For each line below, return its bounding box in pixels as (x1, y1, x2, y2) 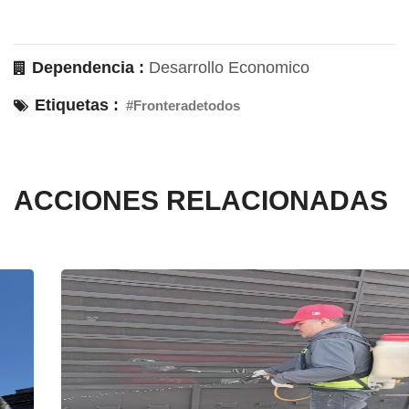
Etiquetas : (30, 97, 119, 114)
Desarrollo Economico (149, 59, 309, 76)
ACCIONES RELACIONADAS (14, 186, 388, 215)
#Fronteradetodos (126, 99, 240, 113)
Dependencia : (27, 59, 144, 76)
